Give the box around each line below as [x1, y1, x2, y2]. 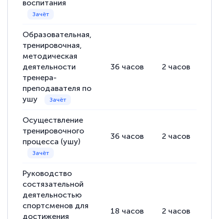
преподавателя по [22, 84, 92, 93]
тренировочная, [22, 41, 82, 50]
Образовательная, [22, 30, 92, 40]
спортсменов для [22, 201, 89, 211]
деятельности [22, 62, 76, 72]
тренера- [22, 73, 57, 83]
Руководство [22, 169, 72, 178]
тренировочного [22, 126, 85, 136]
